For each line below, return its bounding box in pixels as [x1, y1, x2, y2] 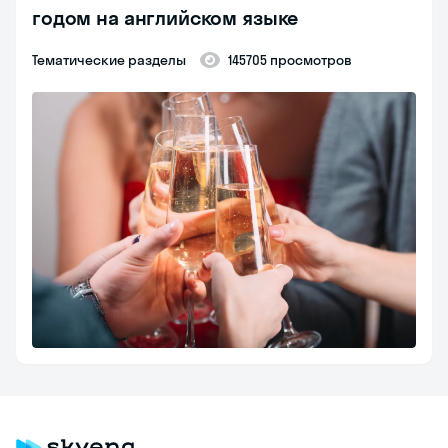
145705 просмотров [228, 51, 352, 70]
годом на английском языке [32, 5, 299, 31]
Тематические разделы [37, 51, 186, 70]
